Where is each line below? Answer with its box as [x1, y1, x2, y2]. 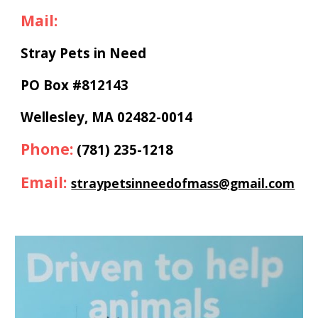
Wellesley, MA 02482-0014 [21, 108, 193, 126]
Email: [21, 172, 67, 193]
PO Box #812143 [21, 76, 129, 94]
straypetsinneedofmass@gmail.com [71, 175, 295, 192]
